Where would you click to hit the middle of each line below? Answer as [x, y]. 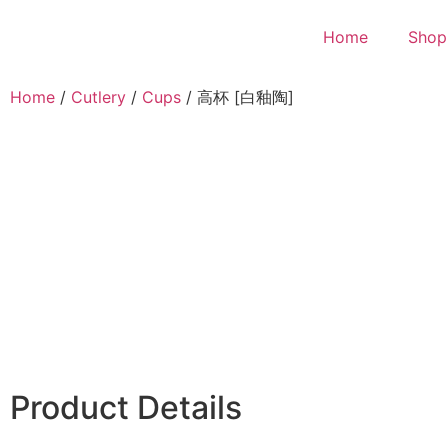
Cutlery [98, 97]
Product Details [126, 407]
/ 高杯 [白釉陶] [237, 97]
